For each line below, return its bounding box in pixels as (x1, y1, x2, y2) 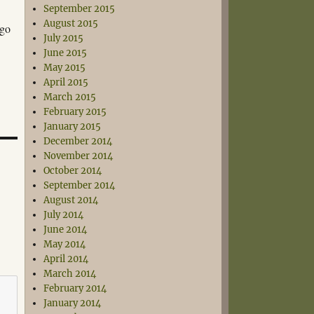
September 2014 (43, 179, 116, 191)
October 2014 (43, 165, 102, 177)
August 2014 (43, 194, 99, 206)
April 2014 (43, 253, 89, 265)
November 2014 (43, 150, 114, 162)
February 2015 (43, 106, 107, 118)
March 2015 (43, 91, 97, 103)
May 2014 (43, 238, 86, 250)
